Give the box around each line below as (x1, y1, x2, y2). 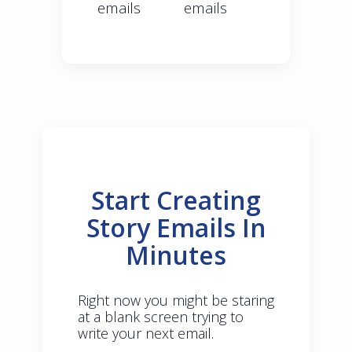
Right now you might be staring (78, 291, 274, 310)
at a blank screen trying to (78, 307, 244, 327)
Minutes (126, 238, 226, 273)
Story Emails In (86, 211, 266, 245)
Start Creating (91, 183, 261, 218)
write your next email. (78, 324, 214, 343)
